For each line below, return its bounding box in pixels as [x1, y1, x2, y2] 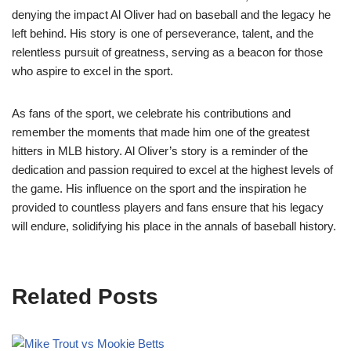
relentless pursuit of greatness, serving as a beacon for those [12, 45, 323, 60]
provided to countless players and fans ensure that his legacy [12, 201, 324, 215]
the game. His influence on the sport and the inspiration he [12, 182, 306, 196]
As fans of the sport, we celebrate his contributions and [12, 107, 291, 121]
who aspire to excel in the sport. [12, 64, 173, 78]
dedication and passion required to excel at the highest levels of [12, 163, 333, 177]
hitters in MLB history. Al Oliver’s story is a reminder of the [12, 144, 308, 158]
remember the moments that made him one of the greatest [12, 125, 309, 139]
